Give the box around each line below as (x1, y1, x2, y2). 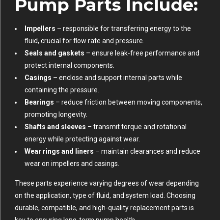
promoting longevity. (25, 110, 87, 119)
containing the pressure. (25, 86, 99, 94)
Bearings (25, 98, 54, 107)
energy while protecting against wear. (25, 135, 140, 143)
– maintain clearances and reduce (94, 147, 200, 156)
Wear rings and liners (25, 147, 94, 156)
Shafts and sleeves (25, 123, 86, 131)
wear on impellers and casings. (25, 160, 119, 168)
